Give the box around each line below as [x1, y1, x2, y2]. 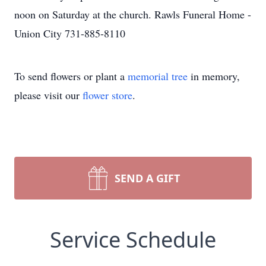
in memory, [188, 69, 240, 83]
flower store [83, 88, 132, 102]
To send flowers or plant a [14, 69, 128, 83]
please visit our [14, 88, 83, 102]
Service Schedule [50, 225, 216, 254]
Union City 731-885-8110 [14, 26, 125, 40]
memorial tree [128, 69, 188, 83]
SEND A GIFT [115, 171, 180, 185]
